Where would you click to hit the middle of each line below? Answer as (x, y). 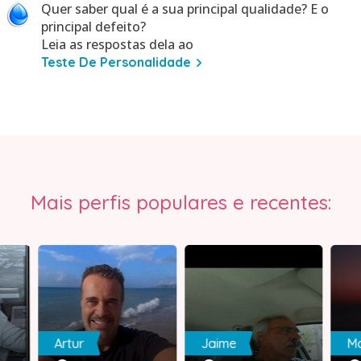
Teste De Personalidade (116, 62)
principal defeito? (93, 27)
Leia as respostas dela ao (117, 44)
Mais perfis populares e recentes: (180, 202)
